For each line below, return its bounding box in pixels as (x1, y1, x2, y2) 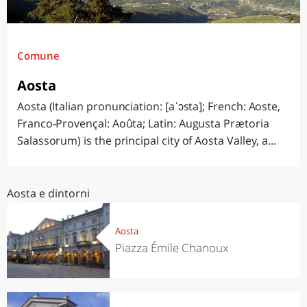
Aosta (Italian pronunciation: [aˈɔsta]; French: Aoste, (17, 99, 281, 114)
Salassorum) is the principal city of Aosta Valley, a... (17, 133, 277, 148)
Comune (17, 49, 60, 62)
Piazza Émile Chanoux (114, 239, 228, 256)
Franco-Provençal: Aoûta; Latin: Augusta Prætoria (17, 116, 269, 131)
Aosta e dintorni (7, 186, 90, 201)
